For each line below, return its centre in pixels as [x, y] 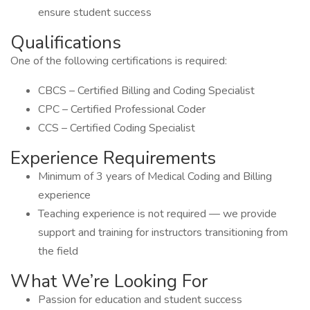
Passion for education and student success [140, 300]
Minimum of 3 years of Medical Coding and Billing [155, 176]
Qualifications [66, 43]
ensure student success [95, 12]
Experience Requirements [113, 158]
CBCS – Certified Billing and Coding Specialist [146, 91]
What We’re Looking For [109, 281]
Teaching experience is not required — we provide [157, 214]
